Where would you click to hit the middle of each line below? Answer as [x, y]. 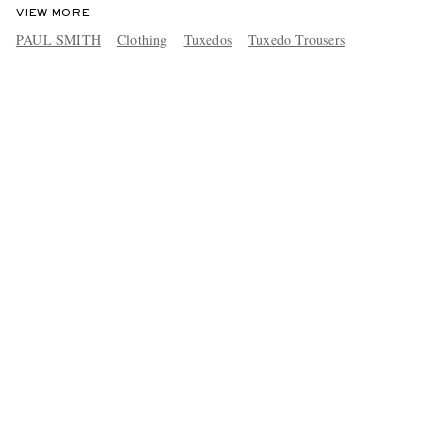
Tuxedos [207, 39]
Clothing [142, 39]
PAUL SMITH [58, 39]
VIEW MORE [52, 12]
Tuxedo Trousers [296, 39]
